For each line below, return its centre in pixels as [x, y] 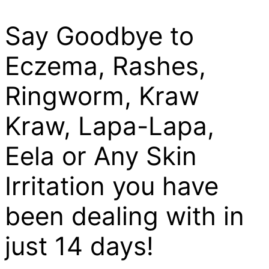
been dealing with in [125, 216]
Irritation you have [112, 186]
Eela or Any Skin [101, 156]
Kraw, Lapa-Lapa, [110, 125]
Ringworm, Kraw [102, 95]
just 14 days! [79, 246]
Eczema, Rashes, [105, 65]
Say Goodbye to [99, 35]
